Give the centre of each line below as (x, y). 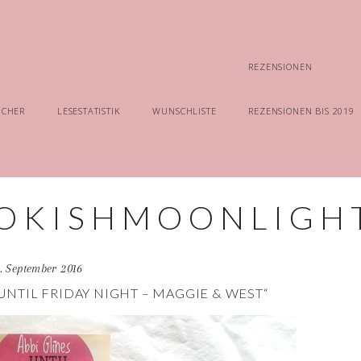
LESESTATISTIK (89, 111)
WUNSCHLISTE (185, 111)
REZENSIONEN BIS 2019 (301, 111)
